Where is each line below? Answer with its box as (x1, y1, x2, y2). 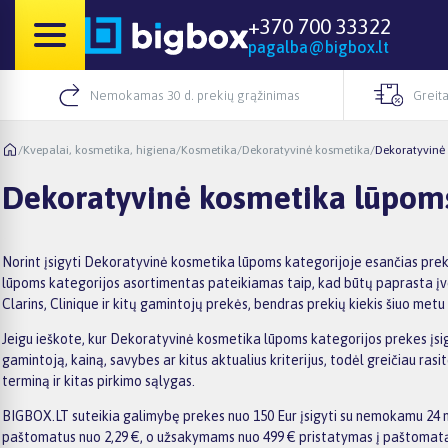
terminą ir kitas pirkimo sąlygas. (2, 372, 195, 389)
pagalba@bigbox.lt (248, 38, 389, 56)
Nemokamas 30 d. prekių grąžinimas (89, 87, 300, 103)
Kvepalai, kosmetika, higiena (23, 142, 176, 157)
